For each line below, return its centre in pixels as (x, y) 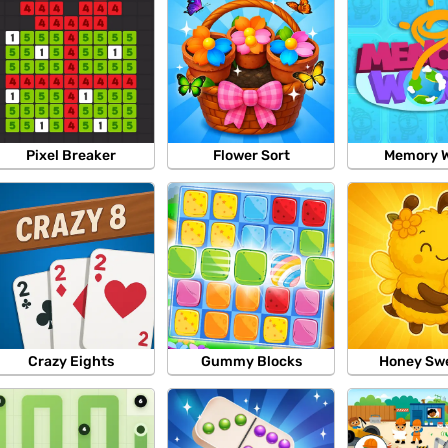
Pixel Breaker (71, 156)
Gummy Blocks (251, 362)
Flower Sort (251, 156)
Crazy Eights (71, 362)
